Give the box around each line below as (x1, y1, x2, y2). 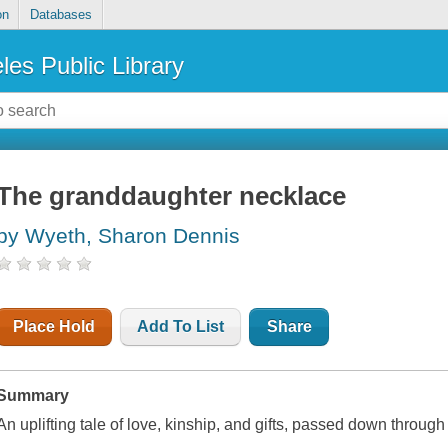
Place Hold (13, 318, 96, 336)
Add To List (137, 318, 225, 336)
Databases (29, 7, 92, 23)
